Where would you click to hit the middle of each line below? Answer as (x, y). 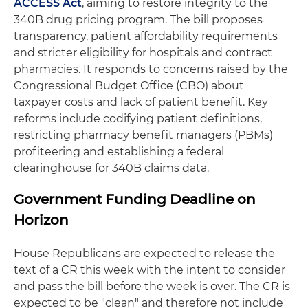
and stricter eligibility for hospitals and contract (143, 52)
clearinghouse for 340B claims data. (111, 168)
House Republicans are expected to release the (144, 253)
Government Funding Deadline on (135, 199)
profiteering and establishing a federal (119, 151)
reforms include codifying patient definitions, (138, 118)
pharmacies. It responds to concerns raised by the (151, 69)
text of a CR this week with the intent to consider (150, 269)
